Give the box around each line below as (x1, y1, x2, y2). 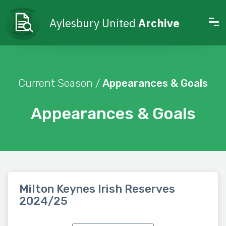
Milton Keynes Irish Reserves (19, 182, 175, 196)
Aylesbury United (49, 15, 138, 30)
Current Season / (18, 77, 100, 89)
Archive (138, 15, 180, 30)
